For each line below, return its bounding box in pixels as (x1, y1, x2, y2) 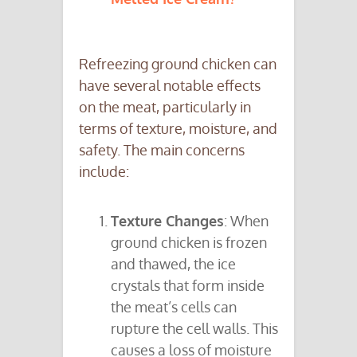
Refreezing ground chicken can (79, 55, 277, 73)
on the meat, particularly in (79, 98, 251, 116)
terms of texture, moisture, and (79, 120, 277, 138)
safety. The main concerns (79, 141, 245, 159)
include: (79, 163, 129, 181)
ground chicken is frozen (111, 233, 267, 252)
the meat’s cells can (111, 298, 237, 316)
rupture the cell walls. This (111, 320, 278, 338)
